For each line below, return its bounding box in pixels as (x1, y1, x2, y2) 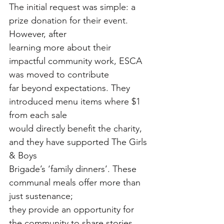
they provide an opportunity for (9, 203, 136, 215)
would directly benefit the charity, (9, 122, 144, 134)
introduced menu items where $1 (9, 95, 143, 107)
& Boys (9, 149, 37, 161)
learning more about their (9, 41, 113, 53)
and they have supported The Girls (9, 136, 149, 147)
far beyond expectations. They (9, 82, 132, 93)
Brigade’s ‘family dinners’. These (9, 163, 139, 174)
